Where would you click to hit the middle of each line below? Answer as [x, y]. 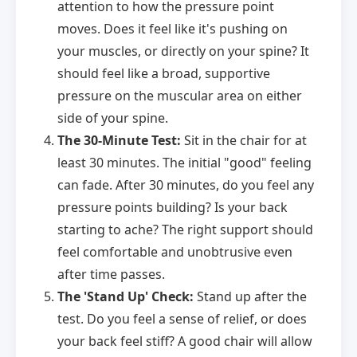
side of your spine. [113, 118]
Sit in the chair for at [244, 141]
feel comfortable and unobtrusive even [175, 252]
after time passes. [111, 275]
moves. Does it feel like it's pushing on [173, 29]
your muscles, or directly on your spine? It [183, 51]
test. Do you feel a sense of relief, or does [182, 319]
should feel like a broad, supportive [164, 74]
